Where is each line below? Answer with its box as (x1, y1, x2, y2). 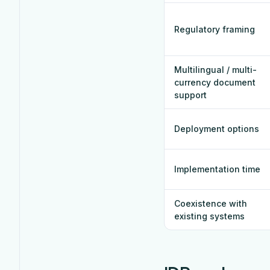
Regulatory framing (174, 24, 255, 34)
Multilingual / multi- (174, 64, 257, 75)
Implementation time (174, 163, 260, 174)
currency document (174, 77, 256, 87)
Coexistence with (174, 198, 247, 209)
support (174, 89, 207, 100)
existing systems (174, 210, 245, 221)
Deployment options (174, 123, 259, 134)
